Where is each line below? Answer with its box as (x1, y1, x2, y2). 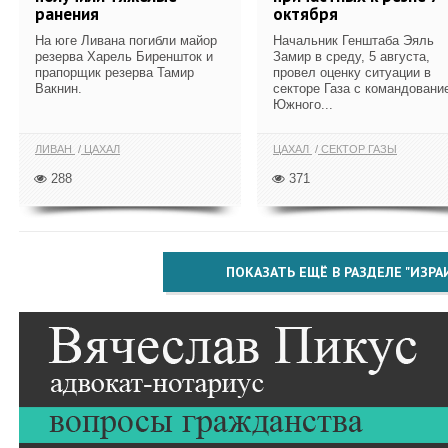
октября (273, 2, 338, 25)
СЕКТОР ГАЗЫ (318, 143, 397, 155)
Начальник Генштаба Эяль (273, 32, 434, 48)
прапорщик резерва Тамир (35, 64, 194, 80)
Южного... (273, 96, 333, 112)
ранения (35, 2, 99, 25)
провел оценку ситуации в (273, 64, 431, 80)
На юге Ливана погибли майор (35, 32, 217, 48)
